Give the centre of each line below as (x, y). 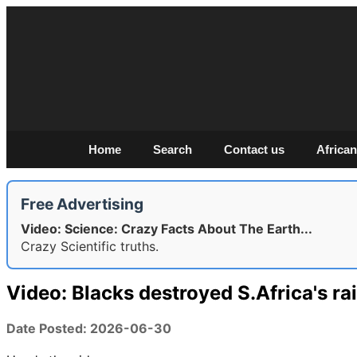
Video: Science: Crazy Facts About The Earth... (167, 229)
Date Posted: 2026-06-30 (89, 328)
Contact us (254, 149)
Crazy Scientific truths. (90, 246)
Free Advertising (82, 204)
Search (172, 149)
